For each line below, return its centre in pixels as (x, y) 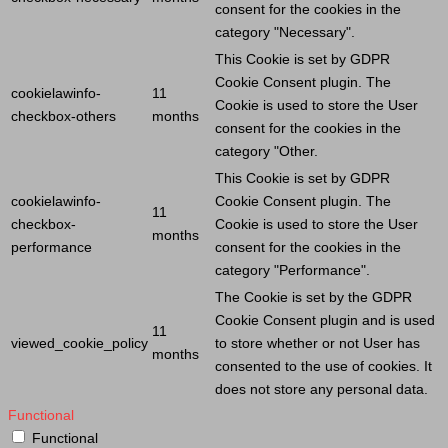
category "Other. (266, 150)
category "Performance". (292, 269)
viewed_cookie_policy (79, 342)
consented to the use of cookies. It (323, 365)
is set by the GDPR (350, 296)
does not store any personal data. (321, 388)
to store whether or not (289, 342)
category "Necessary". (285, 31)
